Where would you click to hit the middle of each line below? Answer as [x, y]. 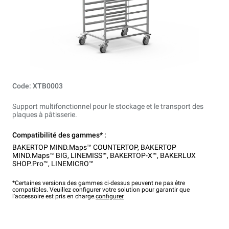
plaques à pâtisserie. [45, 114]
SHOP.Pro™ [30, 164]
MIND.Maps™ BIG [40, 155]
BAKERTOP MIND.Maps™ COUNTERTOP [75, 147]
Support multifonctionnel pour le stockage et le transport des [108, 106]
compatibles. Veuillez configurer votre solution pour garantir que [101, 190]
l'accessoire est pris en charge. [54, 196]
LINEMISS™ [89, 155]
